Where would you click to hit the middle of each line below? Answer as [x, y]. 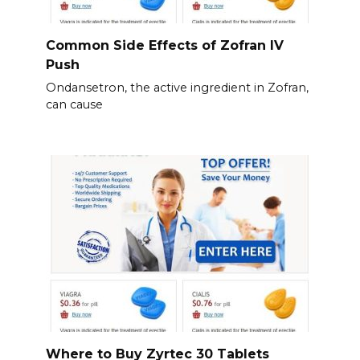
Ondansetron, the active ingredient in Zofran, [177, 88]
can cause [74, 105]
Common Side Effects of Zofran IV [164, 46]
